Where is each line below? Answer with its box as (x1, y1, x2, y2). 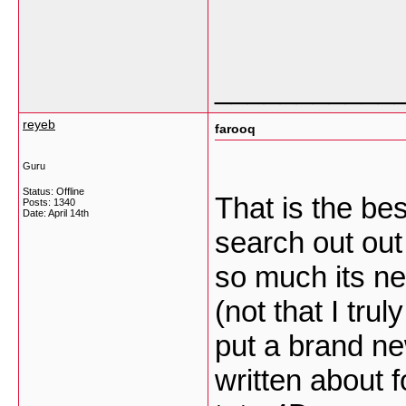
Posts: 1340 (23, 197, 75, 208)
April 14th (48, 208, 89, 218)
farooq (215, 121, 256, 136)
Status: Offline (23, 186, 84, 197)
